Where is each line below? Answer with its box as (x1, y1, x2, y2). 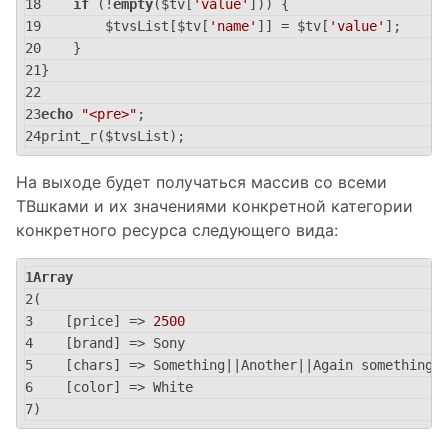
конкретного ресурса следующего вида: (16, 220, 338, 240)
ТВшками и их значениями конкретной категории (16, 196, 413, 216)
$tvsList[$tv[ (41, 18, 209, 34)
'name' (209, 18, 257, 34)
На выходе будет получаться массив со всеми (16, 172, 387, 192)
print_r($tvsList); (41, 128, 185, 144)
